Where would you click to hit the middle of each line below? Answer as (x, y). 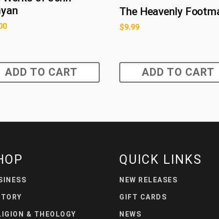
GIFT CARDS (143, 197)
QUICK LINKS (161, 159)
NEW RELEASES (148, 180)
